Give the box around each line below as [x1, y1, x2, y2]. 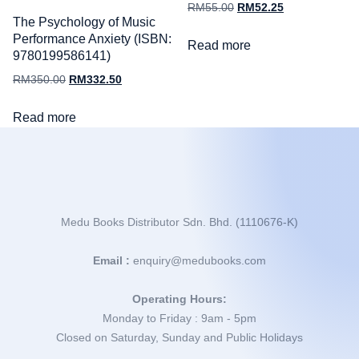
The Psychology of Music [13, 15, 155, 30]
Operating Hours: [132, 292, 227, 306]
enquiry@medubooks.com [133, 254, 266, 268]
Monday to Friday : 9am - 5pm [103, 312, 256, 325]
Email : [93, 254, 133, 268]
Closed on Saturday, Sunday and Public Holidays [56, 331, 303, 345]
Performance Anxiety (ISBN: [13, 32, 171, 46]
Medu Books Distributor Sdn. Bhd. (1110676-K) [61, 216, 298, 229]
